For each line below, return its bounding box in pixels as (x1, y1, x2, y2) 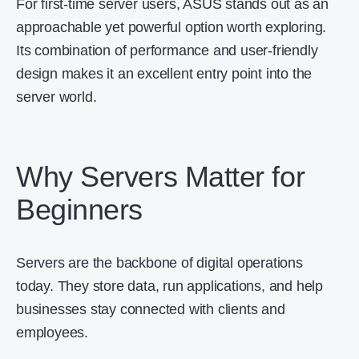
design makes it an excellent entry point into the (16, 66, 313, 82)
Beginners (16, 193, 143, 226)
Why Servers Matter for (16, 160, 305, 193)
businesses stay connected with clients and (16, 301, 285, 317)
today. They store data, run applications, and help (16, 278, 323, 294)
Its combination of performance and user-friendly (16, 42, 318, 58)
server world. (16, 89, 97, 105)
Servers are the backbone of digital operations (16, 255, 303, 271)
